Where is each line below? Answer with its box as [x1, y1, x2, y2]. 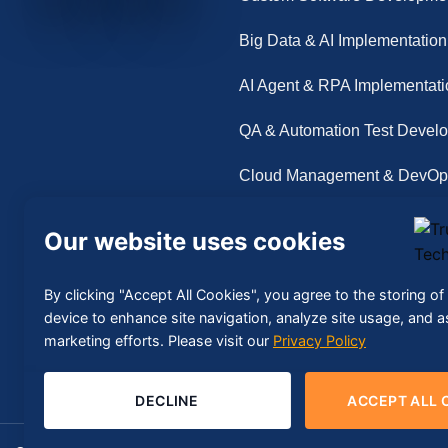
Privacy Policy [273, 332, 366, 349]
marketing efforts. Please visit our [44, 332, 273, 349]
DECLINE [135, 392, 199, 409]
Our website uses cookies [44, 227, 345, 256]
